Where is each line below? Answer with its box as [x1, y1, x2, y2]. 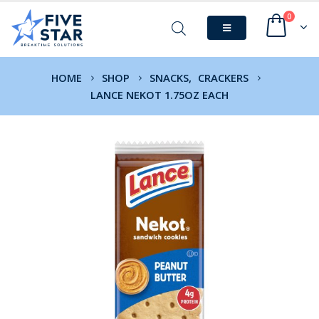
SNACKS [149, 70, 189, 85]
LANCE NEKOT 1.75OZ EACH [90, 88, 229, 102]
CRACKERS [197, 70, 249, 85]
